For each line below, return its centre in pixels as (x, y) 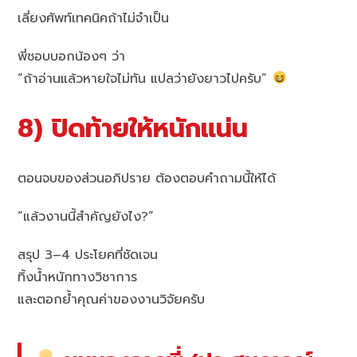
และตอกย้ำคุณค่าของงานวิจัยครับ (112, 299)
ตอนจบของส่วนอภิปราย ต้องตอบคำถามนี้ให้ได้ (147, 178)
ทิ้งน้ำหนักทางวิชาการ (78, 277)
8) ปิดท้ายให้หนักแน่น (133, 128)
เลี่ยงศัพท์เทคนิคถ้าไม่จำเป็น (94, 18)
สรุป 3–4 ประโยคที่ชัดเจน (88, 255)
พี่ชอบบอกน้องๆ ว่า (72, 56)
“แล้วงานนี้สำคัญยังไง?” (86, 216)
